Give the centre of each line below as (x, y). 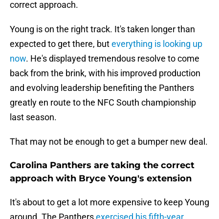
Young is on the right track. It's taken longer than (102, 29)
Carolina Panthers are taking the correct (102, 165)
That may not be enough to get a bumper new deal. (109, 142)
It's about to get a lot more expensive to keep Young (109, 202)
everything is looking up (157, 44)
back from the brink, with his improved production (105, 73)
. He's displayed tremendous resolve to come (113, 59)
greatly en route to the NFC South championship (103, 103)
